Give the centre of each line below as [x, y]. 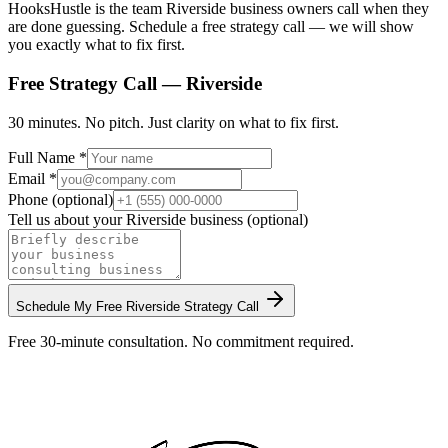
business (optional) [247, 219]
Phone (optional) [60, 199]
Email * [32, 178]
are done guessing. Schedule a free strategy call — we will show [211, 27]
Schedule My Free [71, 306]
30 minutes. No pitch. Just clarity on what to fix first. [173, 122]
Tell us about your [67, 219]
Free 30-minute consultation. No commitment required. [181, 341]
